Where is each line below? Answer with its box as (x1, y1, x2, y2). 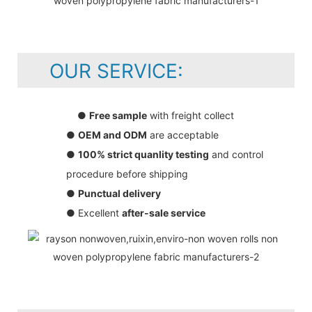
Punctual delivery (78, 187, 161, 199)
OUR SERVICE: (27, 58, 183, 83)
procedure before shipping (66, 167, 188, 180)
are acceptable (147, 128, 219, 141)
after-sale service (122, 206, 205, 219)
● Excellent (66, 206, 122, 219)
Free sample (89, 109, 147, 121)
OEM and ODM (78, 128, 147, 141)
